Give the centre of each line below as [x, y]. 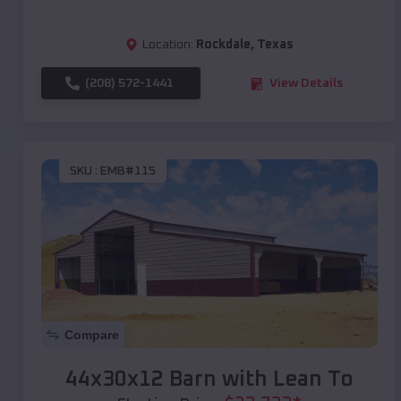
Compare [92, 335]
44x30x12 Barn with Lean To [209, 380]
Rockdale [223, 45]
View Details [306, 84]
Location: [168, 45]
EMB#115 [128, 171]
